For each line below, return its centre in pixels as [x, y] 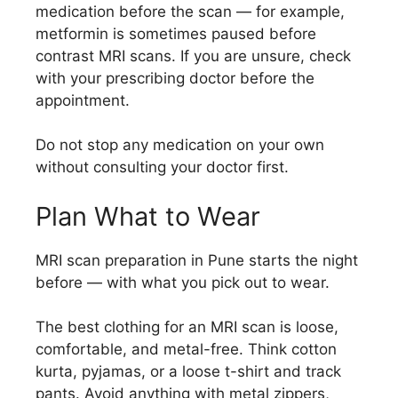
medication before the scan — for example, [190, 11]
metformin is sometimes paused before [176, 33]
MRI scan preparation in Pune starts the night [197, 260]
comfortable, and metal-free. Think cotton [186, 349]
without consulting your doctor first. [162, 167]
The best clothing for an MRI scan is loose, [187, 327]
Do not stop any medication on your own [180, 145]
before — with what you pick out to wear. [183, 282]
